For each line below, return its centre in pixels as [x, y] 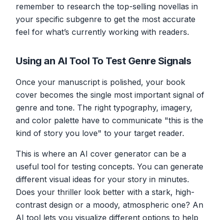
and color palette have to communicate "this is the [110, 120]
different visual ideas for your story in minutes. [102, 179]
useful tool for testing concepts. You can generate [110, 166]
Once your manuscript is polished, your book [100, 82]
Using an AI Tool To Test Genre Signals [103, 61]
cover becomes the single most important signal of [110, 95]
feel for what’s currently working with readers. [102, 32]
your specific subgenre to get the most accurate [106, 19]
